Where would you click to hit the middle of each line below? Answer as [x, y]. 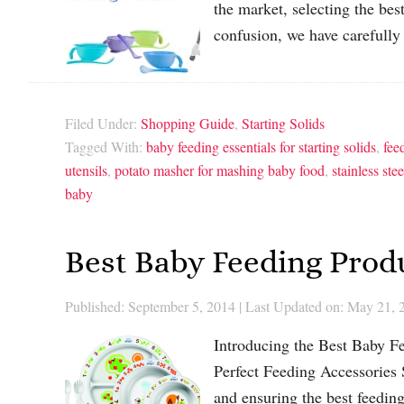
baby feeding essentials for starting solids [261, 147]
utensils [86, 170]
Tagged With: [106, 147]
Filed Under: [103, 124]
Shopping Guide [188, 124]
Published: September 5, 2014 [150, 306]
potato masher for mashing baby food [220, 170]
